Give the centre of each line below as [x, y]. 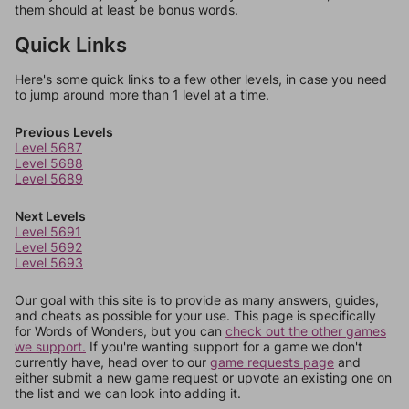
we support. [50, 346]
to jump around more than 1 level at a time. [142, 94]
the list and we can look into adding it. [128, 393]
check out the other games [306, 331]
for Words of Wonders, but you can [120, 331]
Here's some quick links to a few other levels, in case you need [201, 79]
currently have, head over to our [112, 362]
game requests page [272, 362]
